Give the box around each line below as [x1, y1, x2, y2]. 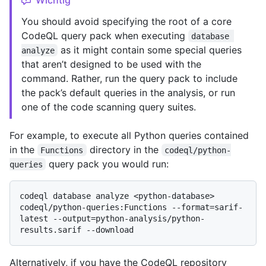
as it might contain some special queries [58, 43, 245, 56]
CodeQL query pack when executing [21, 29, 188, 42]
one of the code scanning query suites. [21, 100, 196, 113]
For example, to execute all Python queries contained [9, 129, 249, 141]
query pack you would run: [46, 157, 169, 170]
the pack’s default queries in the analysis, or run [21, 86, 235, 99]
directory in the [86, 143, 161, 156]
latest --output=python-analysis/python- [20, 213, 205, 223]
